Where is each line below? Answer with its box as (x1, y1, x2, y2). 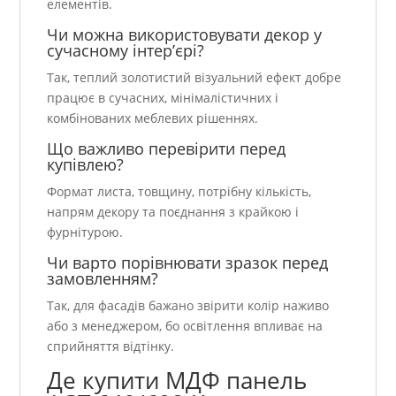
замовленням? (47, 268, 159, 290)
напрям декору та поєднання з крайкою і (47, 203, 300, 221)
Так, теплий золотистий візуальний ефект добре (47, 69, 342, 87)
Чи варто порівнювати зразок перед (47, 252, 329, 274)
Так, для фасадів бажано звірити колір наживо (47, 297, 330, 315)
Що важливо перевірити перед (47, 138, 286, 160)
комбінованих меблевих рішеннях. (47, 110, 259, 127)
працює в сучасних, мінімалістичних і (47, 89, 279, 107)
